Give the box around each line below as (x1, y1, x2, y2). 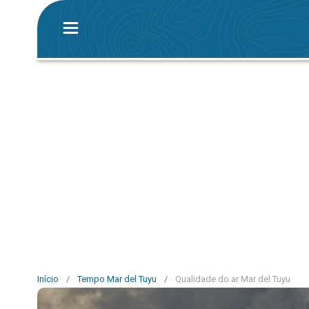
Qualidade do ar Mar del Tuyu (175, 274, 290, 284)
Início (37, 274, 59, 284)
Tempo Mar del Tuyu (77, 274, 157, 284)
